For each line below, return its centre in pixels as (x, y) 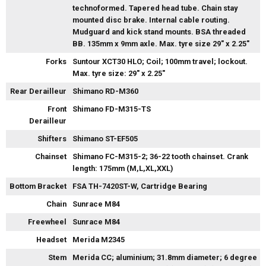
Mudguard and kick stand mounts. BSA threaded (159, 32)
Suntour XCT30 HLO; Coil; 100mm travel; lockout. (160, 62)
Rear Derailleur (38, 91)
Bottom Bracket (38, 186)
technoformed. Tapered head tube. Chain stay (155, 8)
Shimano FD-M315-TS (112, 109)
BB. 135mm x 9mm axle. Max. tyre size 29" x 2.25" (161, 44)
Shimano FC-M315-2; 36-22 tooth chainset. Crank (160, 157)
